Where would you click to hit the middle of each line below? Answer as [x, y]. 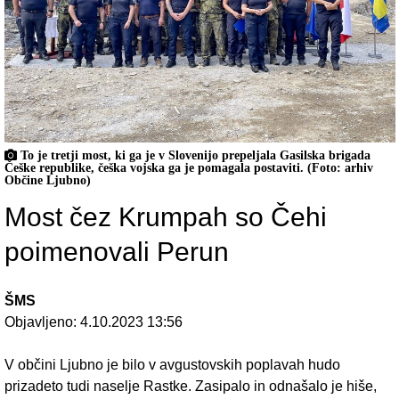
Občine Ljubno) [47, 180]
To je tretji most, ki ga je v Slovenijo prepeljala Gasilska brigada [193, 155]
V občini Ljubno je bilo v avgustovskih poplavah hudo [172, 365]
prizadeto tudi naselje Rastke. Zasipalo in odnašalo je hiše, [190, 387]
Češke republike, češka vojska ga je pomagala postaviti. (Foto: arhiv [188, 167]
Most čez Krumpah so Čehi [165, 217]
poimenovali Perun [116, 252]
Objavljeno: [42, 322]
